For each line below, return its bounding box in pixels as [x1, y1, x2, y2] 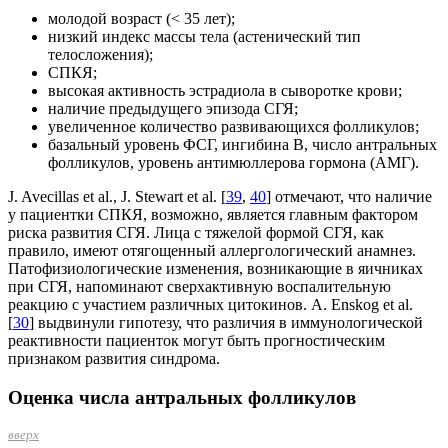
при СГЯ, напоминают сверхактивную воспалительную [8, 278, 391, 296]
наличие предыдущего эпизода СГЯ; [48, 100, 298, 118]
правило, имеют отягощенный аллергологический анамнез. [8, 242, 416, 260]
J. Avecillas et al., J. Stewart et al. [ [8, 188, 226, 206]
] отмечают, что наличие [266, 188, 432, 206]
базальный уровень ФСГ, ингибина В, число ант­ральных [48, 136, 437, 154]
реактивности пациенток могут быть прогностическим [8, 332, 385, 350]
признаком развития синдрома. [8, 350, 220, 368]
